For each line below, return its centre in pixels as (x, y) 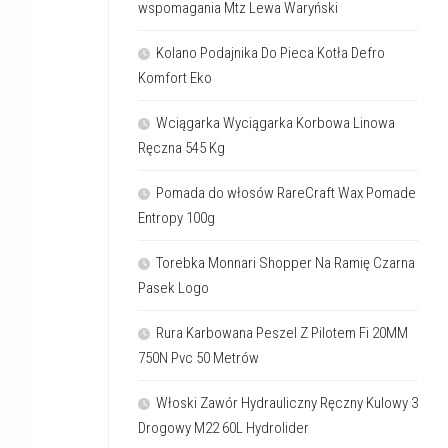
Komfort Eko (175, 77)
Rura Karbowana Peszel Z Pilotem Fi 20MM (282, 332)
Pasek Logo (173, 287)
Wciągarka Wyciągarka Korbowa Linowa (275, 122)
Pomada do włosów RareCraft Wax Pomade (286, 192)
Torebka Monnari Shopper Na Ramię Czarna (285, 262)
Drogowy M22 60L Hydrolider (223, 427)
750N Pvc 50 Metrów (198, 357)
